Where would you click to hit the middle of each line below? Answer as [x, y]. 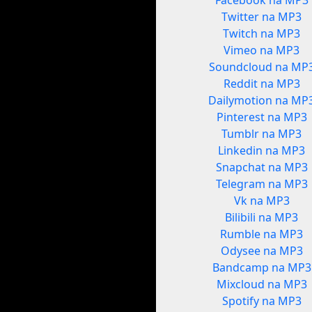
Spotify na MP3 [262, 301]
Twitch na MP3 [262, 34]
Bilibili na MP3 [262, 218]
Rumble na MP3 [262, 234]
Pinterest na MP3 [262, 117]
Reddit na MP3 [262, 84]
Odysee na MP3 [262, 251]
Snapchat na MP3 [262, 167]
